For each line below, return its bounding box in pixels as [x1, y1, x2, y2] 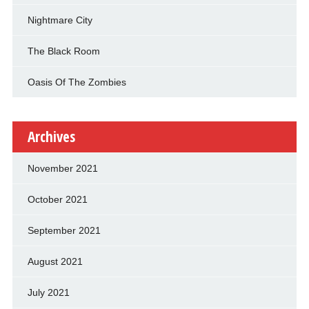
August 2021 [27, 255, 83, 267]
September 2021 [27, 224, 101, 236]
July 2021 [27, 286, 70, 298]
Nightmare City [27, 14, 92, 26]
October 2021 [27, 193, 88, 205]
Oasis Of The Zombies [27, 76, 126, 88]
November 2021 [27, 162, 98, 174]
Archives [27, 126, 75, 146]
